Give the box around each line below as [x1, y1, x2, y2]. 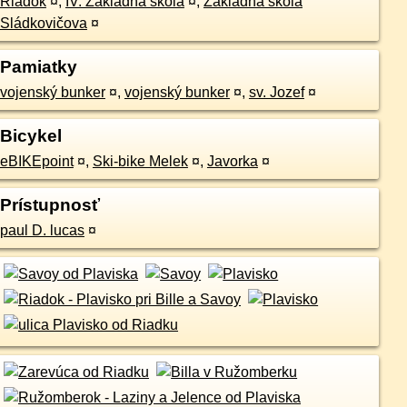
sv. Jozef [248, 84, 304, 100]
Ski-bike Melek [92, 154, 188, 169]
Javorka [206, 154, 258, 169]
